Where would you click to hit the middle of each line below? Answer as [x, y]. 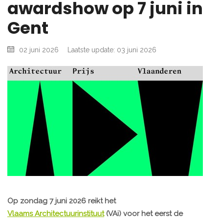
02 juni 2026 [39, 50]
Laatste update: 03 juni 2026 [112, 50]
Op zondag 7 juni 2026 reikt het [62, 201]
